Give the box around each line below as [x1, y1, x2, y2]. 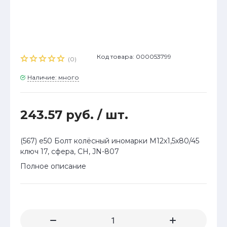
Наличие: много [27, 73, 79, 82]
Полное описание [20, 162, 86, 171]
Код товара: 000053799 [96, 53, 171, 61]
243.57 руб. [20, 107, 97, 123]
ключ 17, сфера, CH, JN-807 [20, 147, 119, 157]
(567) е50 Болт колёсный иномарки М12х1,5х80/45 [20, 136, 199, 146]
